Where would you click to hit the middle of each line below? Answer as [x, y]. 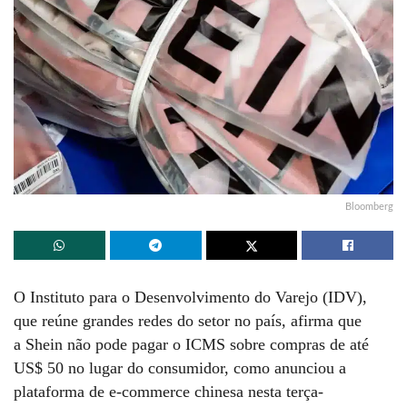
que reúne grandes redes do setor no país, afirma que [188, 321]
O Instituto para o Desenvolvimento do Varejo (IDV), [190, 298]
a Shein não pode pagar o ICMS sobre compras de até [191, 345]
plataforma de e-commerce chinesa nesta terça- [169, 392]
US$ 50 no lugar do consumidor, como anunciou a [180, 368]
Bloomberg [369, 207]
